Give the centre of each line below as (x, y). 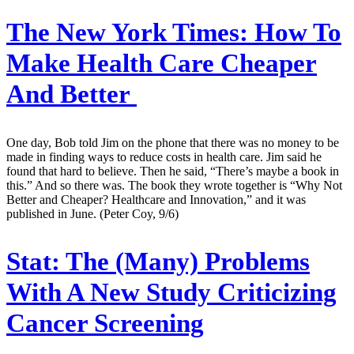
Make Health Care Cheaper (162, 63)
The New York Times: (127, 32)
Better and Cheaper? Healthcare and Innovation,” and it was (156, 199)
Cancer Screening (105, 324)
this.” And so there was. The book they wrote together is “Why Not (174, 185)
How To (295, 32)
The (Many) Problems (185, 262)
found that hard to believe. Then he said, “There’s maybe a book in (173, 171)
